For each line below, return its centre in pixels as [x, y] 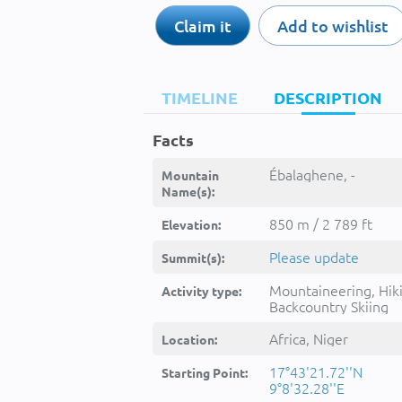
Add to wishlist [332, 26]
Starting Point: [205, 372]
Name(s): [188, 191]
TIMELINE [200, 97]
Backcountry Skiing [329, 306]
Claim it [202, 26]
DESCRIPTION [328, 97]
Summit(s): [193, 258]
